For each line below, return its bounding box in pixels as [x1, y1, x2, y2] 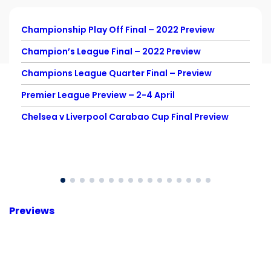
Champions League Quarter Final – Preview [21, 67, 212, 79]
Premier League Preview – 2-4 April [21, 88, 175, 101]
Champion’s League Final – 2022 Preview [21, 45, 201, 57]
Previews [9, 203, 54, 218]
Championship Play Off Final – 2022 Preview [21, 23, 215, 36]
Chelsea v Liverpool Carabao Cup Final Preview [21, 110, 229, 123]
